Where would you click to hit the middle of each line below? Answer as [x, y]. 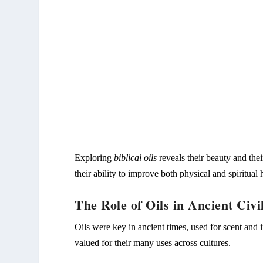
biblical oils [136, 157]
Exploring [95, 157]
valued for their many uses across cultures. [153, 242]
